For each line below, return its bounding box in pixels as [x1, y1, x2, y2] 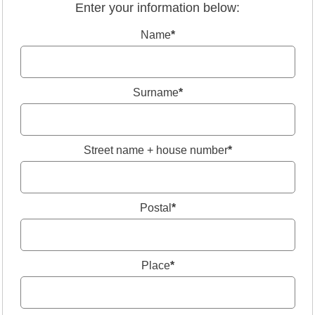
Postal [139, 201, 172, 214]
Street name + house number [83, 143, 228, 156]
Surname [132, 86, 179, 98]
